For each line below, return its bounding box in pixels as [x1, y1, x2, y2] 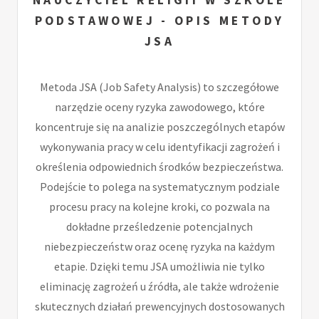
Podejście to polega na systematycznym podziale [39, 179, 280, 194]
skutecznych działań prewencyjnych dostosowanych [34, 298, 285, 313]
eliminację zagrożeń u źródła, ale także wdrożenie [40, 278, 279, 293]
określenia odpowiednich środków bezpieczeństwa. [36, 159, 283, 174]
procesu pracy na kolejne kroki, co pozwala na [49, 199, 270, 214]
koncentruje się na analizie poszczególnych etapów [34, 119, 285, 134]
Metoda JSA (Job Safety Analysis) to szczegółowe [40, 79, 279, 94]
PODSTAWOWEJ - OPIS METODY [34, 12, 285, 28]
